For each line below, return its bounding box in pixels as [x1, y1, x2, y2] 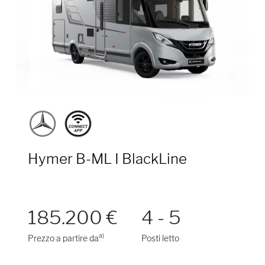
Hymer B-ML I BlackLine [27, 150, 187, 167]
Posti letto [141, 232, 179, 243]
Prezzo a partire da [27, 232, 99, 243]
